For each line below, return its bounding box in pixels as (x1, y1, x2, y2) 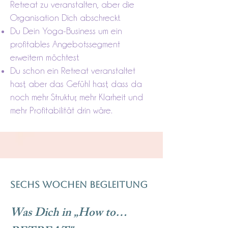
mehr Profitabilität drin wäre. (10, 105, 112, 115)
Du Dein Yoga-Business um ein (10, 26, 122, 36)
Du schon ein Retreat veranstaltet (10, 66, 135, 75)
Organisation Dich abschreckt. (10, 13, 121, 22)
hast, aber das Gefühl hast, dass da (10, 79, 142, 89)
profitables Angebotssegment (10, 39, 120, 49)
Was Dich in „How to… (10, 204, 127, 224)
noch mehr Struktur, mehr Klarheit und (10, 92, 143, 102)
